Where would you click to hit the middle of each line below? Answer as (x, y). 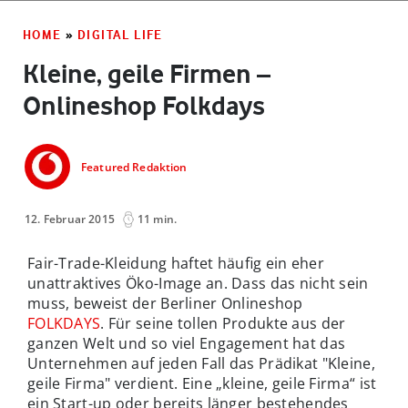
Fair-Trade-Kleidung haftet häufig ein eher (176, 263)
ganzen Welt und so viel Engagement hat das (187, 343)
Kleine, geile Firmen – (147, 73)
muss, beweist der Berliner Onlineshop (165, 303)
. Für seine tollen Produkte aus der (223, 323)
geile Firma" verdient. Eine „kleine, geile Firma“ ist (202, 383)
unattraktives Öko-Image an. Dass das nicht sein (198, 283)
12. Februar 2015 (70, 219)
